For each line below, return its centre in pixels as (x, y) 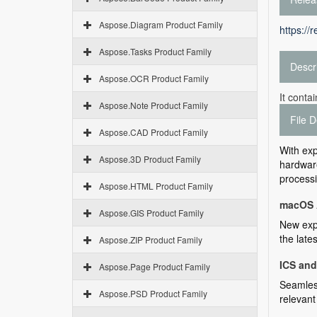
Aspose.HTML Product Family (156, 186)
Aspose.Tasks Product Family (155, 51)
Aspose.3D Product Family (150, 159)
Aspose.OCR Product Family (154, 78)
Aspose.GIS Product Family (151, 213)
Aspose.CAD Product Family (154, 132)
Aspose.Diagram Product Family (161, 24)
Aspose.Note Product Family (154, 105)
